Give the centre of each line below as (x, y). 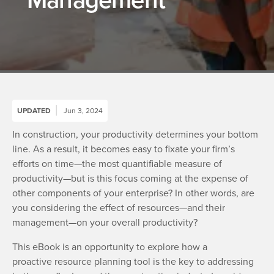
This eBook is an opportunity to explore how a (110, 246)
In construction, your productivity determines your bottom (135, 134)
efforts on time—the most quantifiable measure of (117, 163)
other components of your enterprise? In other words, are (133, 193)
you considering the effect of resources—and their (119, 207)
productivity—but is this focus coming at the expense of (130, 178)
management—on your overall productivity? (105, 222)
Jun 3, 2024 (83, 110)
